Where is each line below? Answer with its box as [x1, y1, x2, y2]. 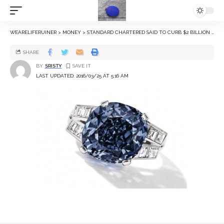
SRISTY [44, 62, 62, 68]
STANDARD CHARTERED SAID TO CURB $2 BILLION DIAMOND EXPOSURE [87, 29, 211, 35]
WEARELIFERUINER [10, 29, 56, 35]
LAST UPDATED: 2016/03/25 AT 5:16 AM [36, 72, 128, 78]
